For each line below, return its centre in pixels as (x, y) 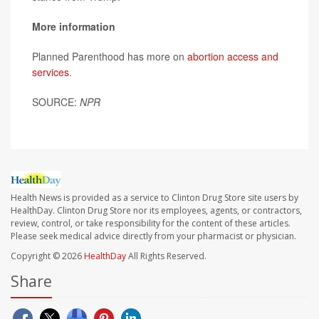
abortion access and (233, 56)
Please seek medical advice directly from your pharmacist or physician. (153, 236)
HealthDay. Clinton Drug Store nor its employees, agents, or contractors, (156, 210)
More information (74, 26)
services (51, 72)
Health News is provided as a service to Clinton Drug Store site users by (155, 197)
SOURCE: (56, 101)
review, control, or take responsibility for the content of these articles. (151, 223)
